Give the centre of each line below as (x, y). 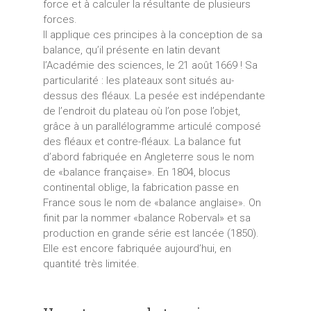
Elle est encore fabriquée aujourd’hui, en (137, 248)
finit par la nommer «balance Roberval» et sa (146, 218)
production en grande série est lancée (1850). (151, 233)
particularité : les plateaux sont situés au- (138, 80)
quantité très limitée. (91, 263)
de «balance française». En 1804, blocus (136, 172)
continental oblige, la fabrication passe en (141, 187)
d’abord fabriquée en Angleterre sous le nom (148, 157)
